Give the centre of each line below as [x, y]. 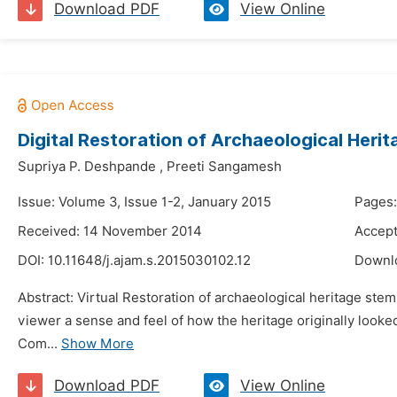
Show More [97, 344]
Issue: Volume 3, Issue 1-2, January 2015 [144, 202]
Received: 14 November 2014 [110, 231]
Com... [38, 344]
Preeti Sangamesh [224, 167]
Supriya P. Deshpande [87, 167]
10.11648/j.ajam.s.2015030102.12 [149, 261]
